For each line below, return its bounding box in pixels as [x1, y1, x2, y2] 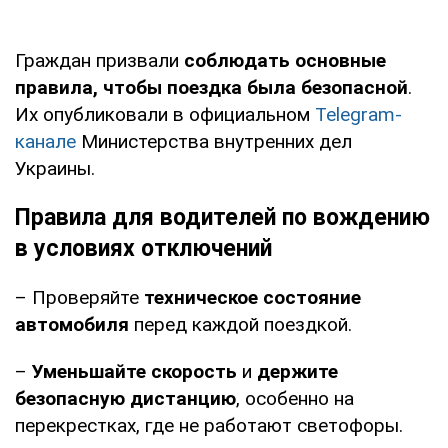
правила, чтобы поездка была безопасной [15, 75, 408, 99]
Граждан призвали [15, 48, 184, 72]
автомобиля [15, 312, 129, 336]
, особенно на [236, 386, 354, 410]
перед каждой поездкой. [129, 312, 352, 336]
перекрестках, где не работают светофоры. [15, 413, 403, 437]
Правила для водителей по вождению [15, 203, 430, 231]
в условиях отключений [15, 234, 272, 262]
